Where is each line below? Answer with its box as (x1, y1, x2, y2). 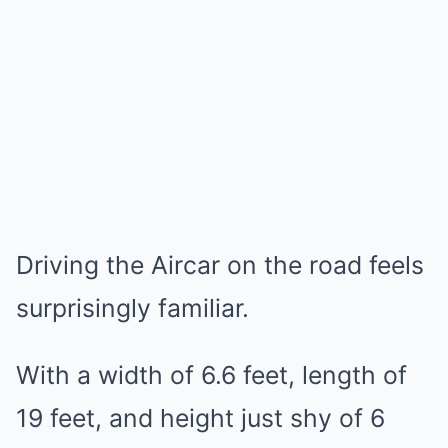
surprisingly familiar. (16, 293, 249, 323)
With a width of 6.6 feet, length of (16, 360, 407, 390)
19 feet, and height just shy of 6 (16, 403, 385, 433)
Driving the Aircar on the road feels (16, 250, 424, 280)
